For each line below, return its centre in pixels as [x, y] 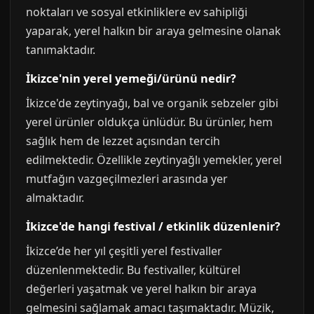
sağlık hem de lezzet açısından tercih [123, 141]
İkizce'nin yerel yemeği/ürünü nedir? [131, 79]
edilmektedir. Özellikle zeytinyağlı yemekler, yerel [154, 160]
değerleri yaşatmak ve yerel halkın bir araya [141, 289]
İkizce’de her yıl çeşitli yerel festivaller [124, 251]
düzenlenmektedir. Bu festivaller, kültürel [133, 270]
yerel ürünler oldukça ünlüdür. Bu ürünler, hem [149, 122]
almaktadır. [55, 198]
